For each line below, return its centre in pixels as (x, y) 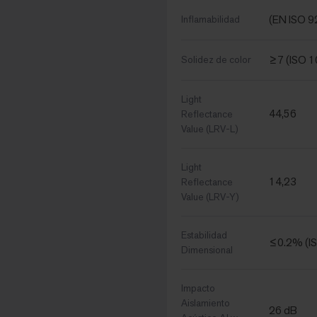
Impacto (198, 288)
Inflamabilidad (211, 19)
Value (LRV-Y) (210, 197)
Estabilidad (204, 235)
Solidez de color (216, 60)
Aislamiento (206, 303)
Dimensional (207, 250)
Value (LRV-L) (210, 129)
